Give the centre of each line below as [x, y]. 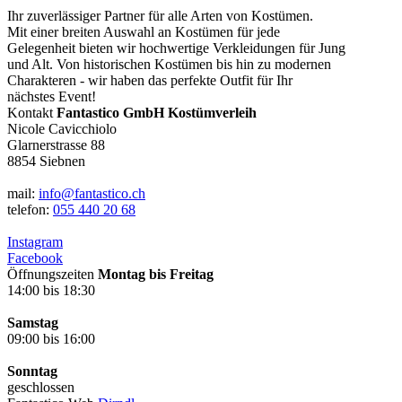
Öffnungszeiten [51, 274]
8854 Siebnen [46, 161]
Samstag [33, 322]
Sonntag [32, 371]
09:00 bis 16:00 [51, 338]
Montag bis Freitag [156, 274]
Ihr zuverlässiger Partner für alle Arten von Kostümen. [160, 15]
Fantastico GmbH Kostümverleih [157, 112]
